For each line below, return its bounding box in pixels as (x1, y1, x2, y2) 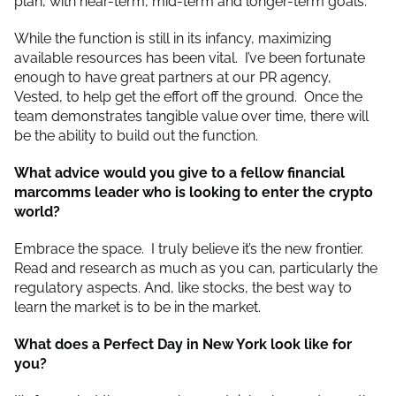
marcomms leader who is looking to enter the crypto (14, 183, 373, 201)
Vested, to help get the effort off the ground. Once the (14, 88, 362, 105)
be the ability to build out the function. (14, 126, 258, 144)
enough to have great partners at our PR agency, (14, 68, 331, 86)
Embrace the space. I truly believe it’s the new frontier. (14, 240, 367, 257)
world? (14, 202, 60, 220)
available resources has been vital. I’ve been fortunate (14, 49, 365, 66)
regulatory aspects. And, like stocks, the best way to (14, 278, 352, 296)
